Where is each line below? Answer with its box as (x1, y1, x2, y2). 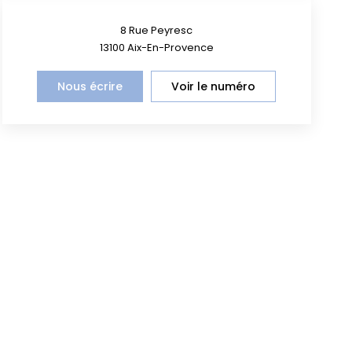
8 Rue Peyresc (120, 22, 193, 38)
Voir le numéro (171, 78, 256, 94)
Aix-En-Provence (126, 39, 214, 55)
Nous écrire (57, 78, 123, 94)
